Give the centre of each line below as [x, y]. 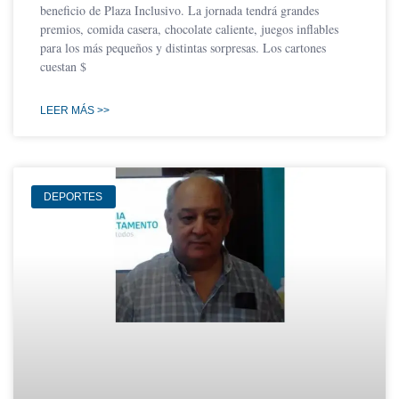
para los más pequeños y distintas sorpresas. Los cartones [183, 47]
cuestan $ [63, 66]
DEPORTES [73, 197]
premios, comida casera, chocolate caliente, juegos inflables [189, 28]
